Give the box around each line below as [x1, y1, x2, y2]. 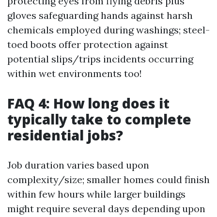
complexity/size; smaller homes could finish [7, 173, 210, 186]
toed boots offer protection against [7, 38, 168, 50]
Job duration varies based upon [7, 159, 149, 171]
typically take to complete [7, 110, 191, 128]
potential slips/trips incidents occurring [7, 53, 193, 65]
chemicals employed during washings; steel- [7, 24, 210, 36]
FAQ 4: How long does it [7, 94, 170, 112]
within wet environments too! [7, 67, 142, 79]
